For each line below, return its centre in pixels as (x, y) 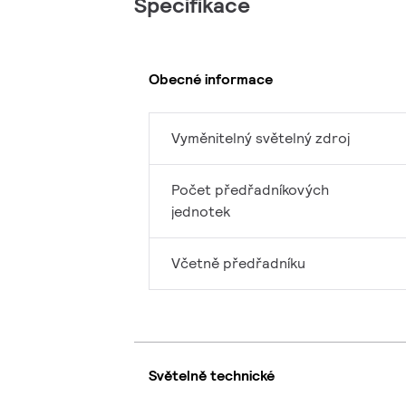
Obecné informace (211, 79)
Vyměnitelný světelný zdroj (261, 139)
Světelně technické (212, 375)
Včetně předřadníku (238, 264)
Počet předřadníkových (250, 190)
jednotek (201, 212)
